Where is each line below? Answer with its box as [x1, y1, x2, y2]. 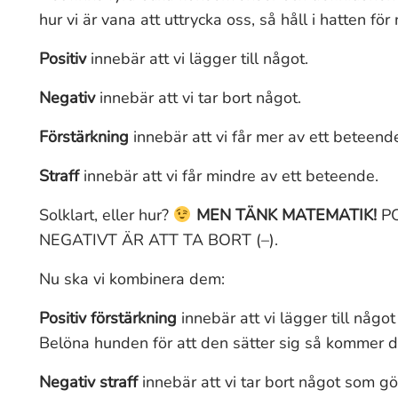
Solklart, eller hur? [39, 204, 173, 226]
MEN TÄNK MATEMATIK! [191, 204, 381, 226]
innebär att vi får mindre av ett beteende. [84, 165, 378, 187]
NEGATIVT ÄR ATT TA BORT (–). [39, 229, 278, 251]
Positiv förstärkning [39, 307, 181, 329]
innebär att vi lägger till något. [91, 48, 308, 69]
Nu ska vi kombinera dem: [39, 268, 225, 290]
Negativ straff [39, 371, 142, 393]
